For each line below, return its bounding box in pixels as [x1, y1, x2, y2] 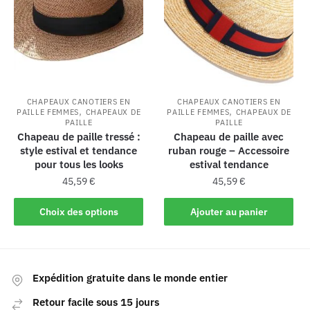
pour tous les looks [34, 157, 123, 171]
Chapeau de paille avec [174, 129, 284, 143]
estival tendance [189, 157, 268, 171]
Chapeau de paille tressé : [17, 129, 140, 143]
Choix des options [39, 205, 118, 218]
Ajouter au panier [190, 205, 268, 218]
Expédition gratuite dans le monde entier [33, 271, 228, 284]
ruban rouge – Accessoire [168, 143, 290, 157]
